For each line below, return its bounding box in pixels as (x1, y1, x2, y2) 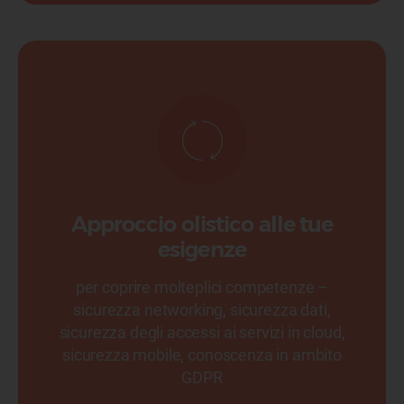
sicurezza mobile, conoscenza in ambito (62, 345, 342, 364)
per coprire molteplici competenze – (75, 278, 329, 297)
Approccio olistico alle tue (70, 211, 334, 237)
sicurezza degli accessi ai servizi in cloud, (59, 323, 345, 342)
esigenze (158, 236, 246, 262)
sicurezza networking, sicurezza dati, (73, 300, 331, 319)
